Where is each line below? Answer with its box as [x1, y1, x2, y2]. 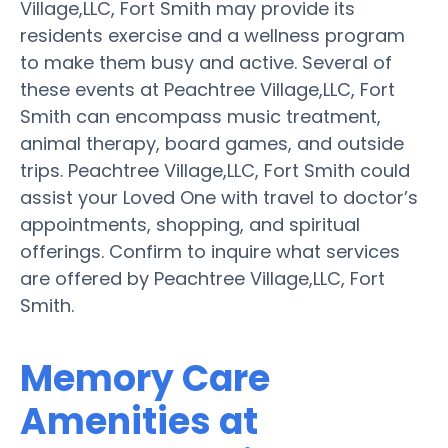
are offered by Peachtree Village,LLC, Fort [20, 265, 385, 291]
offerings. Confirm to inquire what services [20, 238, 400, 264]
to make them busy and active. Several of [20, 49, 392, 75]
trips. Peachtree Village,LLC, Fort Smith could [20, 157, 410, 183]
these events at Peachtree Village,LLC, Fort [20, 76, 395, 102]
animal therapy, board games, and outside [20, 130, 404, 156]
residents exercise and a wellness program [20, 22, 405, 48]
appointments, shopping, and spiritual [20, 211, 360, 237]
